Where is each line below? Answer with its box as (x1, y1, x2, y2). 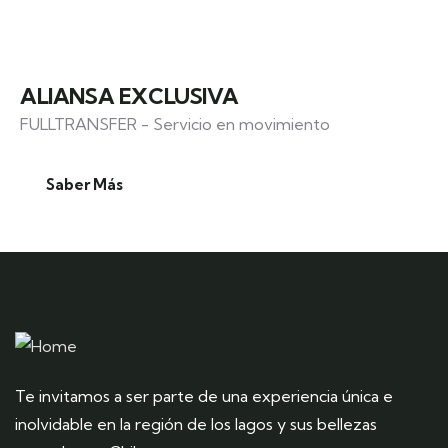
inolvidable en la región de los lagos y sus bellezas (15, 414, 377, 434)
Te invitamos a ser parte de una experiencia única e (15, 386, 393, 406)
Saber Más (46, 175, 123, 194)
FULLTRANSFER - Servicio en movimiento (20, 114, 330, 134)
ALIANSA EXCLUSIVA (20, 83, 239, 110)
